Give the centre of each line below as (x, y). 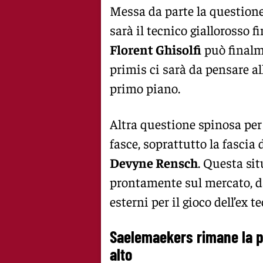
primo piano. (145, 88)
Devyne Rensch (154, 162)
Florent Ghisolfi (156, 49)
